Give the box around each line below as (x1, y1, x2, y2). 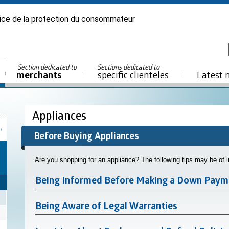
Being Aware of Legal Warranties (35, 199, 177, 213)
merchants (16, 68, 62, 82)
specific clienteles (97, 68, 169, 81)
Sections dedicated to (97, 62, 161, 72)
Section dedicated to (17, 62, 78, 72)
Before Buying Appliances (34, 129, 139, 142)
